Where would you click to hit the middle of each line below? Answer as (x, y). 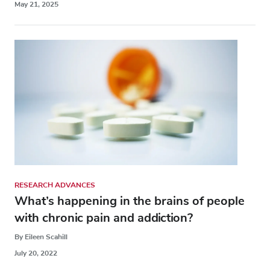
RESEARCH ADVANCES (55, 185)
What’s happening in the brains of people (130, 201)
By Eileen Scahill (41, 237)
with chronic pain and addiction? (104, 218)
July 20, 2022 (36, 253)
